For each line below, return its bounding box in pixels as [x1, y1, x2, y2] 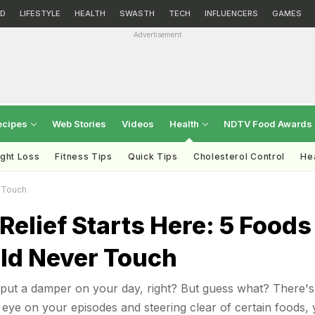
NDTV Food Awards [224, 118, 312, 129]
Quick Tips [127, 151, 178, 162]
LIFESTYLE [20, 8, 60, 18]
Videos [122, 118, 154, 129]
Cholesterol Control [193, 151, 285, 162]
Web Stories [52, 118, 106, 129]
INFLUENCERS [205, 8, 258, 18]
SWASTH [120, 8, 155, 18]
